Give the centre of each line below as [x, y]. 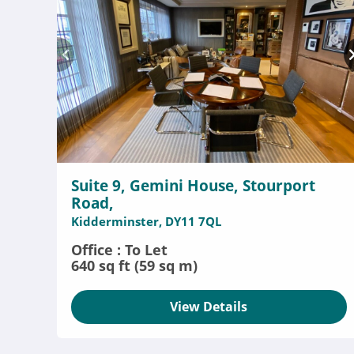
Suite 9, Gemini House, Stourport [193, 186]
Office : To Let [119, 250]
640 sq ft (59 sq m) [134, 265]
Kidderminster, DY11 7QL [146, 221]
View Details [209, 307]
